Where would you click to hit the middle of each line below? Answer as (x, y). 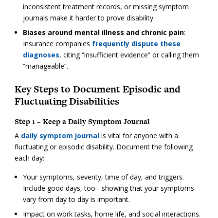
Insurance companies (57, 44)
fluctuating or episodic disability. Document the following (104, 146)
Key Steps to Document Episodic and (98, 89)
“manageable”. (45, 66)
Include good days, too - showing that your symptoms (108, 188)
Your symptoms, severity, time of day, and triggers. (103, 177)
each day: (29, 158)
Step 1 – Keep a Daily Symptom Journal (82, 121)
